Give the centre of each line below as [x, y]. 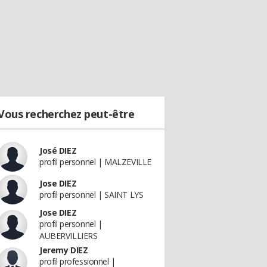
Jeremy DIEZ [64, 250]
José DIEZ [58, 150]
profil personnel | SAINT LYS [91, 195]
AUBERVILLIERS [69, 236]
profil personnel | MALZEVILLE [95, 162]
